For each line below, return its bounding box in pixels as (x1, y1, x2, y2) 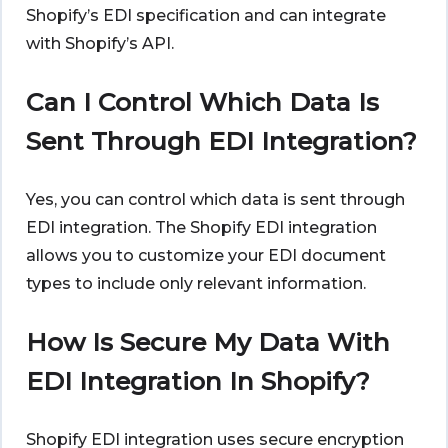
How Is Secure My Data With (26, 327, 390, 358)
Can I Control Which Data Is (26, 87, 379, 118)
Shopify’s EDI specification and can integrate (26, 6, 386, 26)
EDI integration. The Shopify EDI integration (26, 218, 377, 238)
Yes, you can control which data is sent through (26, 190, 405, 210)
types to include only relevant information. (26, 274, 366, 294)
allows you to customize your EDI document (26, 246, 386, 266)
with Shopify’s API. (26, 34, 174, 54)
